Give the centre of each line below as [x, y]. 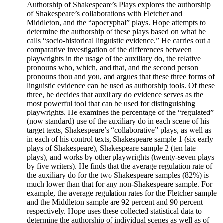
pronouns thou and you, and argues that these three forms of [121, 76]
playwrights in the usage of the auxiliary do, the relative [114, 58]
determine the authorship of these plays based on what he [116, 31]
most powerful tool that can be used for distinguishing [111, 103]
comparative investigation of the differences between [109, 49]
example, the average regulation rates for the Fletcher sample [122, 193]
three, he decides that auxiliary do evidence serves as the [115, 94]
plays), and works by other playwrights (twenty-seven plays [120, 157]
